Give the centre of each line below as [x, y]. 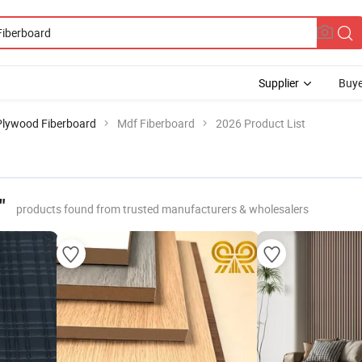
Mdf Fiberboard [156, 123]
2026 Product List [261, 123]
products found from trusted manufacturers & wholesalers [162, 209]
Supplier [279, 83]
